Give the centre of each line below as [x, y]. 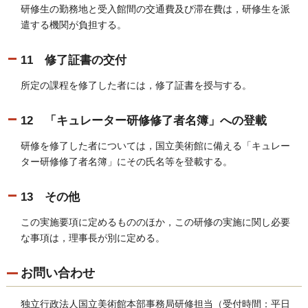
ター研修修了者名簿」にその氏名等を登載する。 [126, 161]
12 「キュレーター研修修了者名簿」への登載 [143, 120]
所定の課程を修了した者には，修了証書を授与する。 [136, 85]
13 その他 [50, 197]
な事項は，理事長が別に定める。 [92, 238]
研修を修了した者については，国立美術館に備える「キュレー [155, 145]
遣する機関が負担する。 [73, 24]
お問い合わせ [57, 273]
